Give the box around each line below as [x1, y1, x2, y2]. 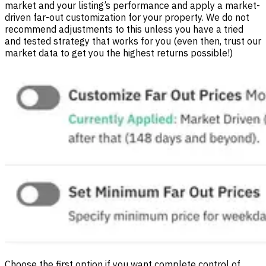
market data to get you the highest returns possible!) [5, 46, 233, 59]
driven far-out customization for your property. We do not [5, 11, 249, 23]
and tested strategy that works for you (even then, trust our [5, 34, 261, 47]
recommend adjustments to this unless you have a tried [5, 23, 243, 35]
